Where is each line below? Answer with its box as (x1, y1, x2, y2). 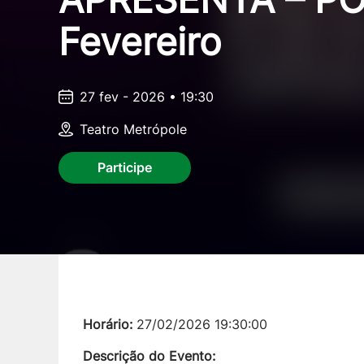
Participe (97, 158, 152, 175)
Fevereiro (58, 18, 221, 64)
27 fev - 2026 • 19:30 (80, 88, 214, 105)
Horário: (83, 316, 132, 333)
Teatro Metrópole (80, 120, 187, 137)
